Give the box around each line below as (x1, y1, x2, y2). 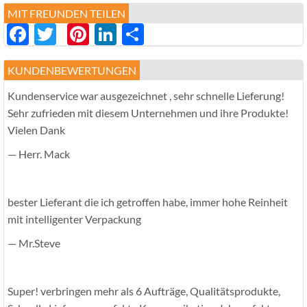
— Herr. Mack (8, 147, 70, 161)
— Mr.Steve (8, 236, 60, 250)
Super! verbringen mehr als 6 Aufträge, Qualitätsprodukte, (8, 284, 280, 298)
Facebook (29, 21, 123, 48)
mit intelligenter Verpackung (8, 212, 141, 226)
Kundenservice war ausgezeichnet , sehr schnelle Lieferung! (8, 89, 284, 103)
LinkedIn (116, 21, 199, 48)
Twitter (56, 21, 127, 48)
